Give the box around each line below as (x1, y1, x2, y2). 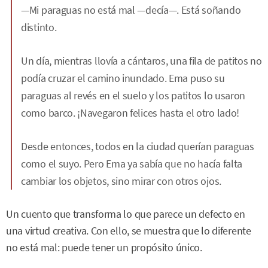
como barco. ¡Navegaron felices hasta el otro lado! (21, 106, 240, 120)
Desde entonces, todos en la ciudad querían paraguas (21, 139, 254, 153)
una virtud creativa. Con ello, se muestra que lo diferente (6, 224, 251, 237)
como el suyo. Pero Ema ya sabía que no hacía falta (21, 157, 243, 170)
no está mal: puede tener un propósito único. (6, 241, 202, 254)
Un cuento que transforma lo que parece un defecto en (6, 208, 245, 221)
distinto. (21, 20, 57, 34)
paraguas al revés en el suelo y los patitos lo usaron (21, 89, 246, 102)
